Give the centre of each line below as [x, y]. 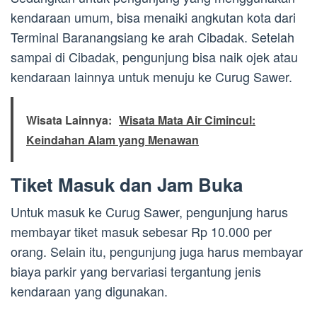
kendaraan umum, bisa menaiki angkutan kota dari [153, 17]
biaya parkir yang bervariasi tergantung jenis [136, 271]
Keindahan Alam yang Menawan [113, 140]
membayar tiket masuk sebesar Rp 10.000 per [141, 232]
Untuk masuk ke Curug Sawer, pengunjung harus [149, 212]
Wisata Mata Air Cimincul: [187, 120]
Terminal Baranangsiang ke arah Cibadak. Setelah [152, 37]
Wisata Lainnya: [69, 120]
